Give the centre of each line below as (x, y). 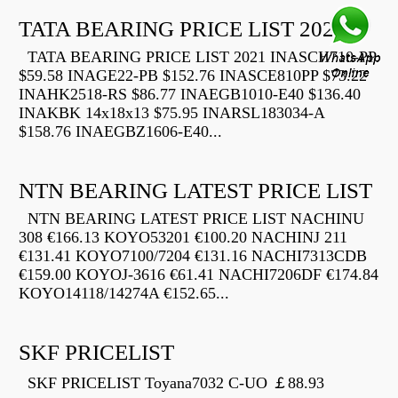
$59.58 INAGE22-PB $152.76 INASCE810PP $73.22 (193, 76)
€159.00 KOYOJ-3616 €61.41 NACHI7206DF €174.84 (199, 275)
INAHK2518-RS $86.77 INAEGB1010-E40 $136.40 (190, 95)
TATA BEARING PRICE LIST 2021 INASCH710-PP (197, 57)
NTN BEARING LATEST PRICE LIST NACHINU (191, 219)
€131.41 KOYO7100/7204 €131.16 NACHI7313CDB (193, 256)
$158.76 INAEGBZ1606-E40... (120, 132)
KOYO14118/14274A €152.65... (124, 294)
